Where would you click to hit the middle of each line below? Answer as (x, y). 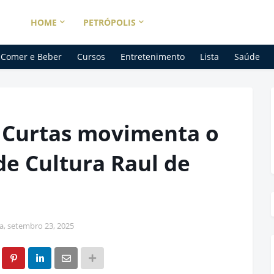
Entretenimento (153, 57)
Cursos (91, 57)
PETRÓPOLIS (109, 22)
